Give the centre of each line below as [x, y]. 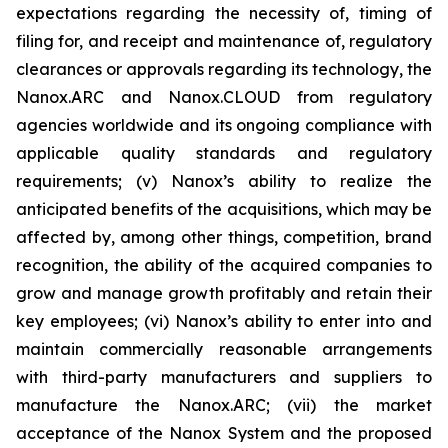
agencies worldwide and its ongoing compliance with [224, 125]
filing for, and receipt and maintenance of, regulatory [224, 41]
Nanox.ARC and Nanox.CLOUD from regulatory [224, 97]
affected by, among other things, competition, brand [224, 237]
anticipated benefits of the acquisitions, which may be [224, 209]
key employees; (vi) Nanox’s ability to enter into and [224, 321]
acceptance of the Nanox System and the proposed [224, 433]
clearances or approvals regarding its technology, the [224, 69]
